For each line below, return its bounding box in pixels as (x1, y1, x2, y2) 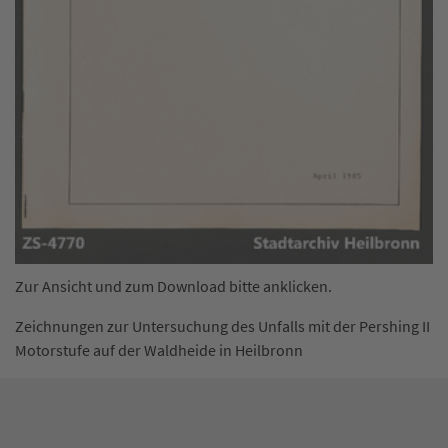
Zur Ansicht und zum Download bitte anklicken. (15, 276, 332, 296)
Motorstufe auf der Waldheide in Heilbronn (15, 340, 303, 360)
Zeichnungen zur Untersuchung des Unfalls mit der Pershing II (15, 316, 430, 336)
